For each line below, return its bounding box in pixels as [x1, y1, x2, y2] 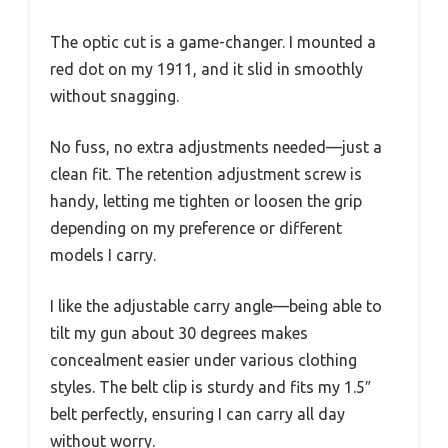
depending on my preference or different [50, 218, 342, 237]
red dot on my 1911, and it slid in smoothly [50, 59, 363, 78]
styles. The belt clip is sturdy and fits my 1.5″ [50, 377, 371, 396]
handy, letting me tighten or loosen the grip [50, 191, 362, 210]
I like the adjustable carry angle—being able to [50, 296, 382, 315]
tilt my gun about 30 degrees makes [50, 323, 308, 342]
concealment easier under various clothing [50, 350, 357, 369]
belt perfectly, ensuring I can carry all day [50, 404, 345, 423]
